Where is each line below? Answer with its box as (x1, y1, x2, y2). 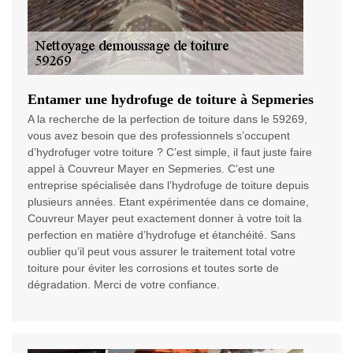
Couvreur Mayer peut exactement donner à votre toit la (28, 212, 302, 225)
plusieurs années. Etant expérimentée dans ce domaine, (28, 195, 309, 209)
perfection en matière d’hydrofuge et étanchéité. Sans (28, 229, 295, 242)
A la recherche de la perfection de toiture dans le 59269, (28, 113, 307, 126)
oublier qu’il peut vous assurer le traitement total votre (28, 245, 295, 258)
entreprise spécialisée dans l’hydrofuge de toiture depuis (28, 179, 309, 192)
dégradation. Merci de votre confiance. (28, 278, 220, 292)
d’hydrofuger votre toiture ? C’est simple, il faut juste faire (28, 146, 312, 159)
